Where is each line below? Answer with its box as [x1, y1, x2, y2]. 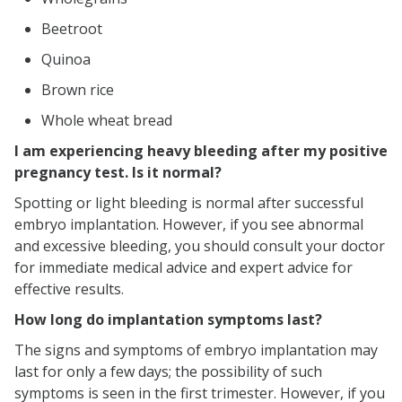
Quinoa [41, 49, 91, 70]
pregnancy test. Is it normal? [14, 162, 222, 183]
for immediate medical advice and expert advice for [14, 258, 353, 278]
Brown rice [41, 80, 114, 100]
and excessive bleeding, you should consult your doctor [14, 236, 385, 257]
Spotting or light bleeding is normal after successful [14, 193, 363, 214]
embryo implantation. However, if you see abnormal [14, 214, 363, 235]
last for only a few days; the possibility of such [14, 362, 322, 382]
